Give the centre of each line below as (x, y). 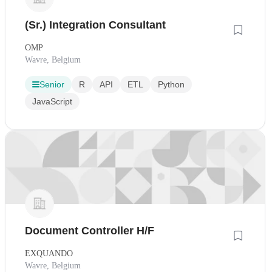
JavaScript (52, 102)
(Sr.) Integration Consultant (95, 25)
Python (171, 85)
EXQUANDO (49, 253)
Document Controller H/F (90, 230)
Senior (52, 85)
